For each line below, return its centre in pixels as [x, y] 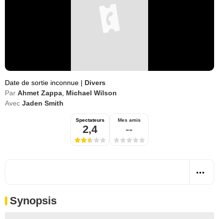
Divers [95, 83]
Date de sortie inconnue [43, 83]
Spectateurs [90, 120]
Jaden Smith [43, 103]
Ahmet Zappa [40, 93]
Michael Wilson [91, 93]
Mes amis [129, 120]
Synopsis [33, 201]
